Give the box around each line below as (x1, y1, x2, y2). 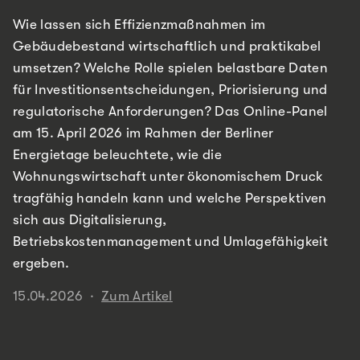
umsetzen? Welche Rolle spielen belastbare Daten (13, 59, 328, 76)
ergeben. (13, 255, 70, 271)
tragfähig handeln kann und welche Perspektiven (13, 190, 327, 206)
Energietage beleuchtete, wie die (13, 146, 222, 162)
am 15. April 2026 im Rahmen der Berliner (13, 125, 274, 141)
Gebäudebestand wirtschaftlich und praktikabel (13, 38, 321, 54)
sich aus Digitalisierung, (13, 211, 167, 227)
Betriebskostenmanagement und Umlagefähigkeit (13, 233, 328, 249)
